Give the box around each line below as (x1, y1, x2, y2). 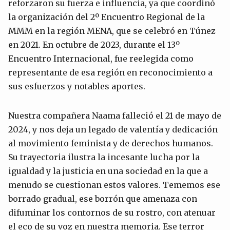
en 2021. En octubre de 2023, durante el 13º (8, 39, 180, 50)
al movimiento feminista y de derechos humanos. (8, 138, 213, 148)
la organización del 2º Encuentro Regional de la (8, 11, 205, 22)
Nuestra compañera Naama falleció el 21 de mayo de (8, 110, 221, 121)
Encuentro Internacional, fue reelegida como (8, 53, 194, 64)
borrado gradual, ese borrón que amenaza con (8, 193, 197, 204)
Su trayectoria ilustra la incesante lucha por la (8, 151, 200, 162)
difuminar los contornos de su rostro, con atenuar (8, 207, 216, 218)
